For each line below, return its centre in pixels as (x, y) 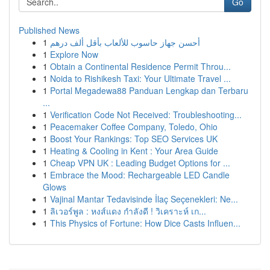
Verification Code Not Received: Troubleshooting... (146, 115)
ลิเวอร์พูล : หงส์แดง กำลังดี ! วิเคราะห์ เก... (128, 211)
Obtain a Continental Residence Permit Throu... (140, 66)
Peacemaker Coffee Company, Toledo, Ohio (134, 127)
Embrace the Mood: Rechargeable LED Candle (140, 175)
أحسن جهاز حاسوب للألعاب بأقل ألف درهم (125, 42)
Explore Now (74, 54)
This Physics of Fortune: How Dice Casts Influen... (145, 223)
